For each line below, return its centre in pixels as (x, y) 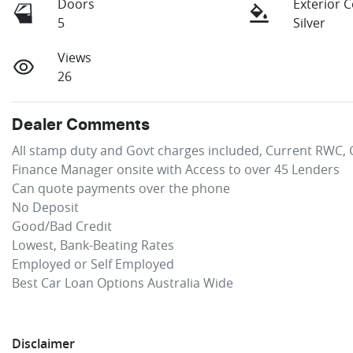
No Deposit (45, 207)
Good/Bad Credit (62, 226)
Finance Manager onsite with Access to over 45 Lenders (176, 169)
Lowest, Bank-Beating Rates (95, 245)
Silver (310, 22)
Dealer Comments (81, 125)
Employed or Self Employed (93, 264)
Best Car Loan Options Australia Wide (123, 282)
